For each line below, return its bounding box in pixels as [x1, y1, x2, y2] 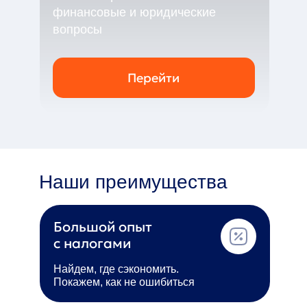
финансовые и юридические [52, 5, 216, 19]
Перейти [127, 70, 180, 86]
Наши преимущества [38, 171, 228, 193]
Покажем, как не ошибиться [53, 276, 195, 288]
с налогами [53, 234, 131, 252]
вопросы [52, 23, 102, 36]
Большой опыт [53, 218, 160, 236]
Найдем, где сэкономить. [53, 263, 179, 275]
